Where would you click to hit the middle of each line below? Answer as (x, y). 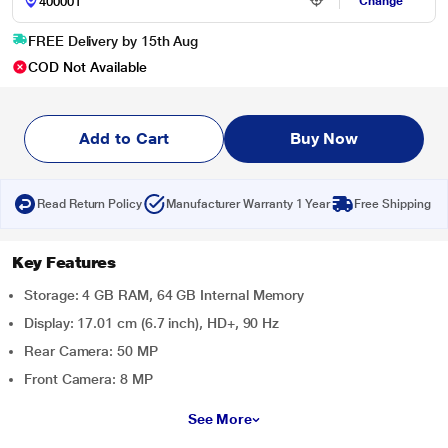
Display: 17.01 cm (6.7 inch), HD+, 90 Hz (152, 323)
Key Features (64, 262)
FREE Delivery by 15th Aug (113, 41)
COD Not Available (87, 67)
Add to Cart (124, 138)
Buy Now (324, 138)
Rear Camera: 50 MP (91, 351)
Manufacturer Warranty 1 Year (248, 204)
